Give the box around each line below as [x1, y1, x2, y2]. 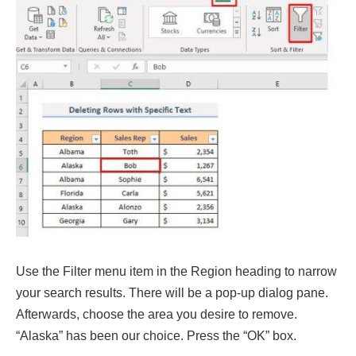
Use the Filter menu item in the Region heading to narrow [16, 264, 337, 278]
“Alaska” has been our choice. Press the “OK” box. [16, 328, 296, 342]
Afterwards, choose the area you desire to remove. [16, 307, 297, 321]
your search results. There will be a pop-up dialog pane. [16, 285, 328, 300]
